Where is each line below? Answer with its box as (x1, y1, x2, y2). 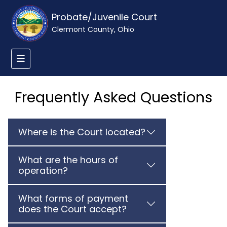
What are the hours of (18, 154, 118, 166)
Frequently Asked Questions (15, 87, 212, 107)
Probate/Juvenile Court (52, 10, 158, 23)
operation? (18, 164, 68, 177)
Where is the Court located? (18, 126, 145, 138)
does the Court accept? (18, 203, 127, 215)
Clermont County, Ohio (52, 24, 135, 34)
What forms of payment (18, 192, 128, 205)
